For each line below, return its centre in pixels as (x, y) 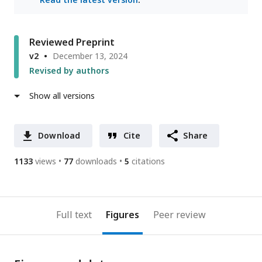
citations (148, 161)
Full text (74, 215)
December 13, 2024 (90, 56)
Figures (123, 215)
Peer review (180, 215)
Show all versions (62, 96)
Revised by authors (69, 71)
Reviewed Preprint (72, 42)
